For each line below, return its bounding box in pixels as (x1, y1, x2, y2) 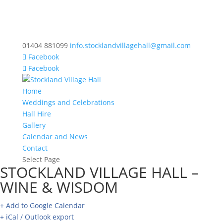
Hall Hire (22, 109, 51, 118)
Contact (22, 143, 48, 153)
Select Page (22, 155, 60, 164)
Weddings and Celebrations (22, 98, 114, 107)
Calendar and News (22, 132, 88, 141)
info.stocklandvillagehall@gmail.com (69, 41, 191, 50)
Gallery (22, 120, 46, 130)
